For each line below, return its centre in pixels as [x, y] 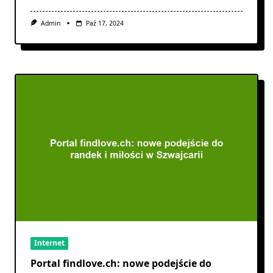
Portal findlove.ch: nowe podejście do [121, 263]
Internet [49, 243]
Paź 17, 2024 [105, 23]
